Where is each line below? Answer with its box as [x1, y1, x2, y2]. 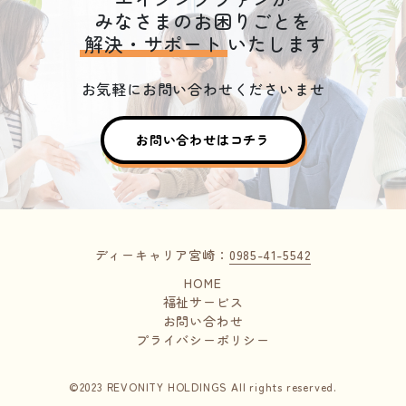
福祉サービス [162, 293, 244, 312]
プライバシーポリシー [136, 331, 270, 350]
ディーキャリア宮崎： [94, 246, 229, 265]
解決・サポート [84, 30, 223, 58]
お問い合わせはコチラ [136, 130, 270, 150]
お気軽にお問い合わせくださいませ [81, 78, 325, 101]
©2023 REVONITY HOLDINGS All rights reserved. [68, 379, 338, 395]
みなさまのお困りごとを [94, 7, 312, 35]
